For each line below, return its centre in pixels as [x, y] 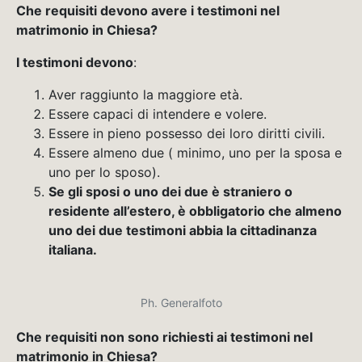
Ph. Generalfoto [181, 302]
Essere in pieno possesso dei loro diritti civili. [187, 133]
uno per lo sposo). [104, 172]
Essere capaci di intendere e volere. [158, 114]
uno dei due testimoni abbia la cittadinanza [183, 230]
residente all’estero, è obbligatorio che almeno [195, 210]
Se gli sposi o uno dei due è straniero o [170, 191]
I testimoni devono [75, 62]
